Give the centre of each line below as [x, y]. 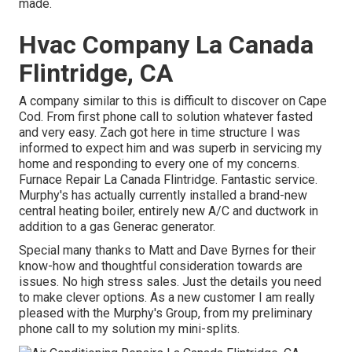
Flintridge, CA [96, 73]
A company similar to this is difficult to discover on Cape [173, 101]
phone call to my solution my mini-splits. [129, 329]
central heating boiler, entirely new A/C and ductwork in [169, 211]
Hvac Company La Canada [166, 45]
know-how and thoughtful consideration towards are [161, 266]
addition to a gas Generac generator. [117, 227]
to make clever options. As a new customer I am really [167, 298]
